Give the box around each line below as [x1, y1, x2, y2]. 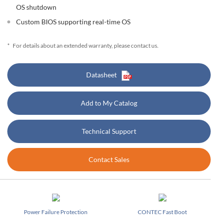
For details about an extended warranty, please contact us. [13, 42, 159, 49]
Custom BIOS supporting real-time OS [16, 18, 130, 26]
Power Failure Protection [24, 208, 88, 216]
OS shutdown [16, 3, 56, 11]
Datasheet [86, 71, 117, 79]
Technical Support [82, 127, 136, 135]
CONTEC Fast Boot [138, 208, 187, 216]
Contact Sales [89, 155, 129, 163]
